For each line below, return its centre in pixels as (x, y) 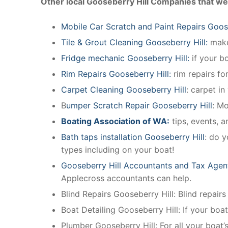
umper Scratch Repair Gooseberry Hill (139, 105)
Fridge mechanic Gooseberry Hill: (126, 58)
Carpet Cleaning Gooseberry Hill (124, 89)
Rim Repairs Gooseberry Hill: (116, 74)
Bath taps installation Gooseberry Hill (133, 137)
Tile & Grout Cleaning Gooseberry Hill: (134, 42)
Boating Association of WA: (115, 121)
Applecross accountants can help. (126, 178)
